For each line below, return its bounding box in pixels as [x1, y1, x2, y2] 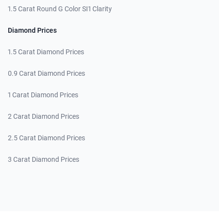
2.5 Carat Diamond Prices [8, 134, 85, 142]
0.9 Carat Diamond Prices [8, 69, 85, 78]
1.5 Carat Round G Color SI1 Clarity [8, 5, 112, 13]
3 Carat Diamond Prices [8, 155, 79, 164]
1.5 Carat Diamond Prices [8, 48, 84, 56]
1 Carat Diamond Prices [8, 91, 78, 99]
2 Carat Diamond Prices [8, 112, 79, 121]
